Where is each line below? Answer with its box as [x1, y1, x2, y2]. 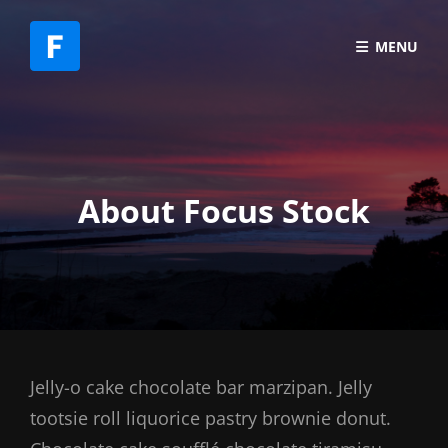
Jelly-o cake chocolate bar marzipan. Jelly [30, 375, 372, 399]
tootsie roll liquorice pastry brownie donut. [30, 406, 391, 430]
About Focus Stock [78, 189, 370, 232]
